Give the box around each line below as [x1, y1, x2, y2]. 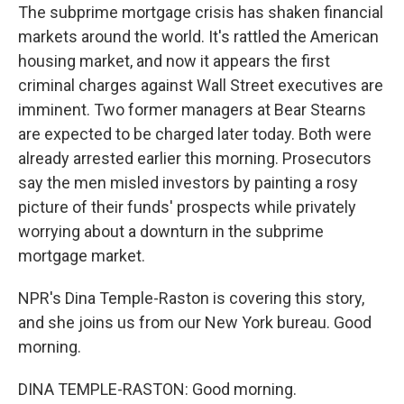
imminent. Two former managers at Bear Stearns [18, 100, 366, 119]
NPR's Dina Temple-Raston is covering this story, [18, 289, 364, 308]
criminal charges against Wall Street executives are [18, 76, 383, 95]
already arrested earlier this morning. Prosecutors [18, 149, 372, 168]
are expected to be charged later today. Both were [18, 124, 372, 143]
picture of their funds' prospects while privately [18, 197, 356, 216]
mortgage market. [18, 246, 145, 265]
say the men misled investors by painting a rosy [18, 173, 358, 192]
